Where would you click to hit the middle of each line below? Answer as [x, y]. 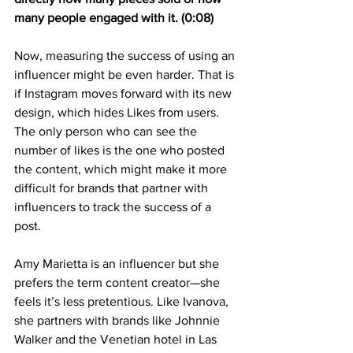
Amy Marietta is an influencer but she [118, 263]
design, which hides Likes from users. [118, 112]
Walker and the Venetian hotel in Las [117, 339]
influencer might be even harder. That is [126, 74]
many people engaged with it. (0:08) [114, 17]
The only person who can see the [107, 131]
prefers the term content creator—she [119, 282]
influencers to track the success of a [114, 206]
